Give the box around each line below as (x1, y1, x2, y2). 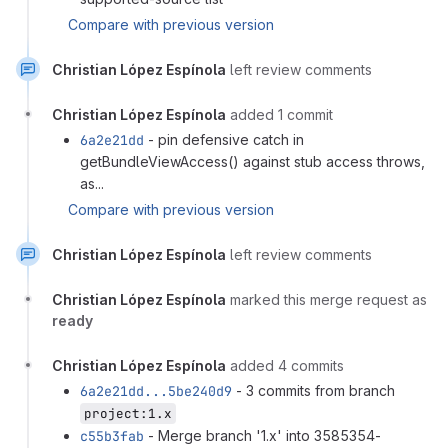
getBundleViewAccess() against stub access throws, (80, 152, 425, 170)
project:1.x (84, 404, 172, 422)
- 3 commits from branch (232, 381, 395, 399)
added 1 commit (230, 105, 333, 123)
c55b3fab (80, 426, 144, 445)
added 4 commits (230, 356, 344, 374)
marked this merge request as (230, 290, 427, 308)
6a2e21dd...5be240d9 (80, 381, 232, 400)
